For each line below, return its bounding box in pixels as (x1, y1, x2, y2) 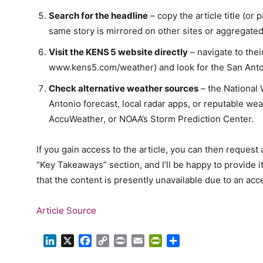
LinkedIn (56, 234, 93, 247)
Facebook (92, 234, 136, 247)
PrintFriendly (162, 234, 218, 247)
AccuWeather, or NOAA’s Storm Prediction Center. (49, 113, 254, 125)
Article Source (36, 205, 96, 217)
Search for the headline (49, 10, 148, 22)
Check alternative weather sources (49, 83, 198, 95)
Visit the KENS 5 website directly (49, 46, 188, 58)
